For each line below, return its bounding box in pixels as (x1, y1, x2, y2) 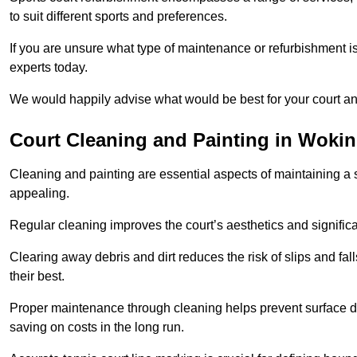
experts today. (10, 61, 88, 75)
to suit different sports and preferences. (10, 10, 227, 24)
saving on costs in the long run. (10, 320, 184, 335)
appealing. (10, 186, 69, 201)
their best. (10, 269, 65, 284)
